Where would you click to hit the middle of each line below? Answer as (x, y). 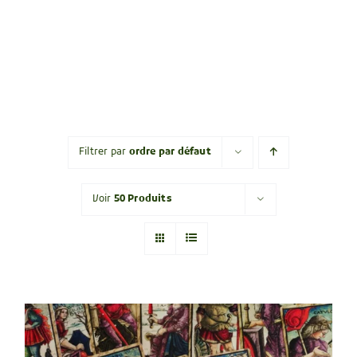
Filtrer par (104, 153)
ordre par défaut (170, 153)
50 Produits (143, 200)
